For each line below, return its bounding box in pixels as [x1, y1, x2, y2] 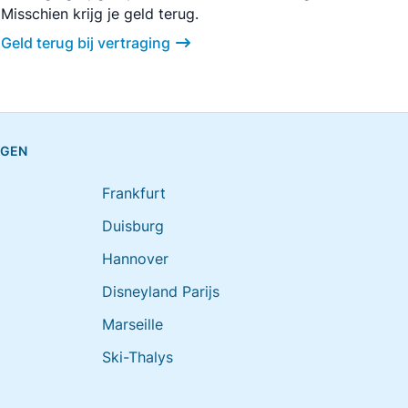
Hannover [102, 250, 168, 268]
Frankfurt [102, 184, 166, 202]
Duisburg [102, 217, 164, 235]
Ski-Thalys [102, 348, 173, 366]
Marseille [102, 315, 163, 333]
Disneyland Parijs [102, 282, 219, 301]
